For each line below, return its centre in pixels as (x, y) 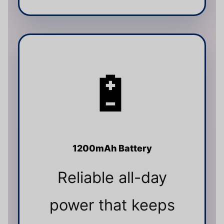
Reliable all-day (112, 177)
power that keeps (112, 204)
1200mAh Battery (112, 148)
